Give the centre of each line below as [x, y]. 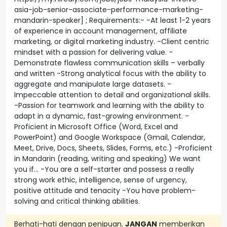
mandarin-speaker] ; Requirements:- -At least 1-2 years [112, 20]
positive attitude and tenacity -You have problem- [105, 191]
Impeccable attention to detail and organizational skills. [112, 95]
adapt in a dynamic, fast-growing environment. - [102, 116]
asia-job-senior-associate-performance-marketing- [109, 10]
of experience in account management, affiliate [101, 31]
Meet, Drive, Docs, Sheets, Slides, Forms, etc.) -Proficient [113, 148]
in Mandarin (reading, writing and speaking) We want [107, 159]
